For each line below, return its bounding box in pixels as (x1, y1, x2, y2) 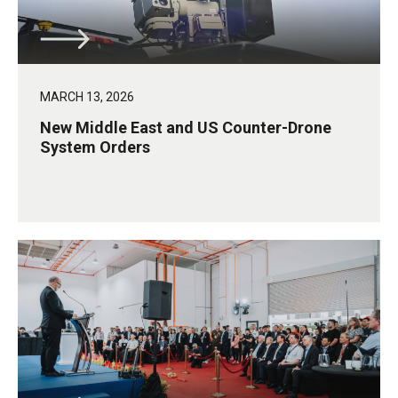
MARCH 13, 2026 (40, 90, 134, 105)
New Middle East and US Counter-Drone (40, 118, 331, 138)
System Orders (40, 138, 150, 157)
